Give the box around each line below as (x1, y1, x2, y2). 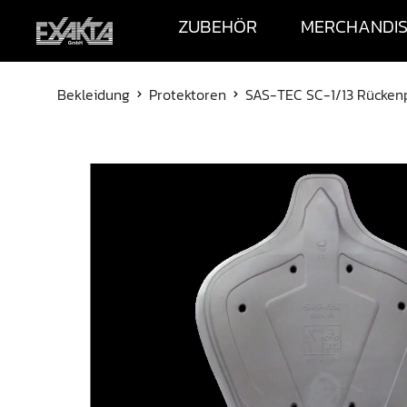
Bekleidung (57, 84, 130, 106)
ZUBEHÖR (177, 13, 257, 41)
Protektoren (149, 84, 226, 106)
